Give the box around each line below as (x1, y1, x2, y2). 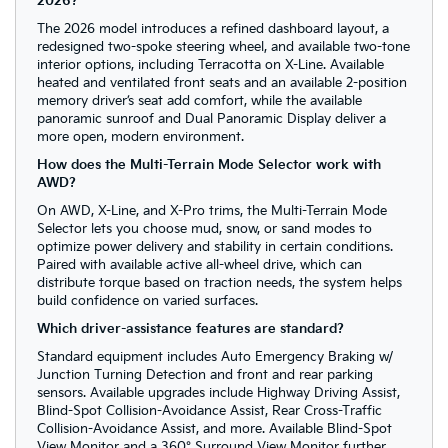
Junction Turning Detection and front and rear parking (36, 367, 373, 384)
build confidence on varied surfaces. (36, 293, 258, 310)
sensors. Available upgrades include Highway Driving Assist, (36, 385, 400, 402)
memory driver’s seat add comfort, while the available (36, 93, 362, 110)
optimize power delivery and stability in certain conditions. (36, 239, 393, 256)
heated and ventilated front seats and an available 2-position (36, 75, 407, 92)
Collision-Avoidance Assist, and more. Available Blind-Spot (36, 421, 392, 438)
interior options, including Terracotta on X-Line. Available (36, 57, 384, 74)
